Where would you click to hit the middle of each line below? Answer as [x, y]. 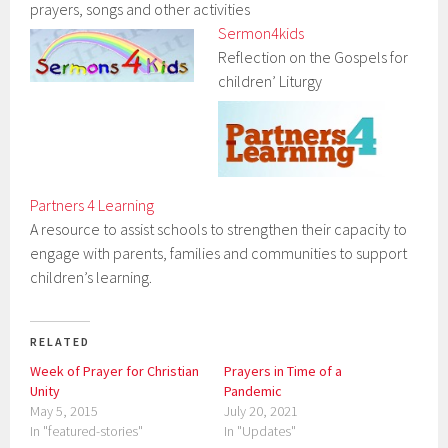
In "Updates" [260, 430]
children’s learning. [91, 276]
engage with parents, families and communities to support [219, 252]
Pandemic [253, 390]
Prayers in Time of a [283, 370]
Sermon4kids [261, 33]
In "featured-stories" [87, 430]
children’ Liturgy [270, 81]
